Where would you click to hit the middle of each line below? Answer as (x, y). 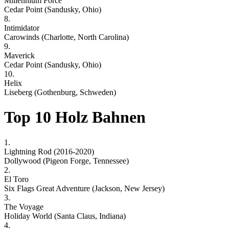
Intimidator (22, 28)
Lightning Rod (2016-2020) (49, 151)
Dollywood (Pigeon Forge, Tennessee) (66, 161)
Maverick (19, 55)
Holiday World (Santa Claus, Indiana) (65, 216)
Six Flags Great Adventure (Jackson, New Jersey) (84, 188)
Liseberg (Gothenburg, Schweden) (60, 92)
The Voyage (24, 207)
